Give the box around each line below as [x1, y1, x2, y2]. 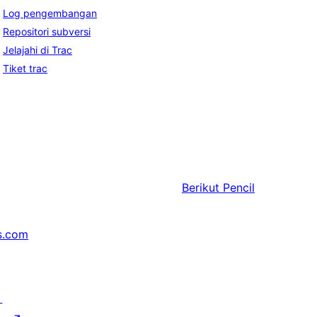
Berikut [182, 180, 219, 195]
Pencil [223, 180, 255, 195]
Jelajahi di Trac [3, 44, 72, 57]
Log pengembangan [3, 7, 97, 20]
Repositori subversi [3, 25, 91, 38]
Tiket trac [3, 62, 47, 75]
